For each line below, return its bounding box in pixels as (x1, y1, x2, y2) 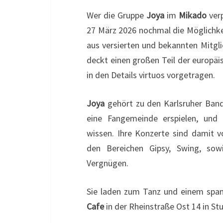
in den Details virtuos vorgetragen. (87, 69, 215, 81)
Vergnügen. (87, 157, 128, 169)
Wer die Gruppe (87, 9, 147, 21)
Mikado (179, 9, 207, 21)
